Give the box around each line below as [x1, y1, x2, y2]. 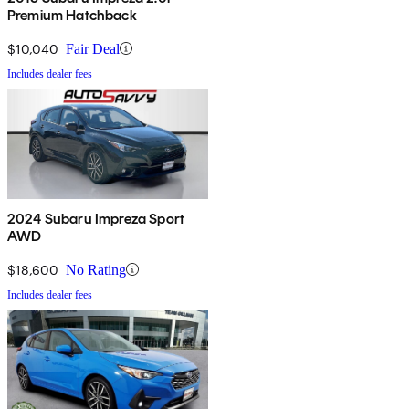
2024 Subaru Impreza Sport [7, 209, 184, 227]
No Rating [66, 261, 126, 278]
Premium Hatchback [7, 5, 137, 24]
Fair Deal [66, 40, 120, 57]
